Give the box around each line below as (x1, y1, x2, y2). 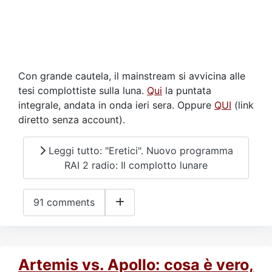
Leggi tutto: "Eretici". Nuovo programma (45, 144, 233, 157)
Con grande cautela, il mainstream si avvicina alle (18, 70, 245, 83)
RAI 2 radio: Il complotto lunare (64, 158, 208, 171)
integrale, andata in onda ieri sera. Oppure (18, 99, 214, 112)
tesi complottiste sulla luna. (18, 84, 147, 97)
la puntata (162, 84, 211, 97)
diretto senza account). (18, 114, 125, 126)
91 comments (33, 196, 95, 209)
